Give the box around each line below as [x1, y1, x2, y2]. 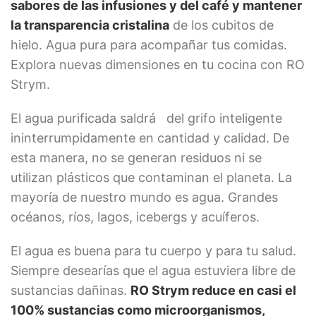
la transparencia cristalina [11, 18, 169, 32]
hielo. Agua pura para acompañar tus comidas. [11, 37, 287, 52]
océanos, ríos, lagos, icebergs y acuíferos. [11, 209, 260, 224]
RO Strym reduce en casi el [130, 283, 296, 298]
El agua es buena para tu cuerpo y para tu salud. [11, 243, 296, 258]
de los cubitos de [169, 18, 274, 32]
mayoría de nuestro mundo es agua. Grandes [11, 190, 278, 205]
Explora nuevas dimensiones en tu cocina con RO [11, 57, 305, 72]
